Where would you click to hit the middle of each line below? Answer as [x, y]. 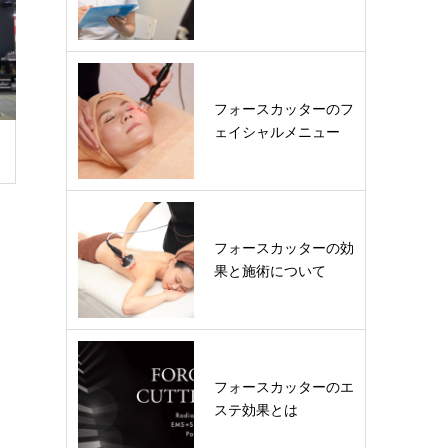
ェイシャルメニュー [277, 132]
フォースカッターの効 [284, 248]
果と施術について [270, 271]
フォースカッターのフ [284, 109]
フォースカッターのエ [284, 387]
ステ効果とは [256, 410]
